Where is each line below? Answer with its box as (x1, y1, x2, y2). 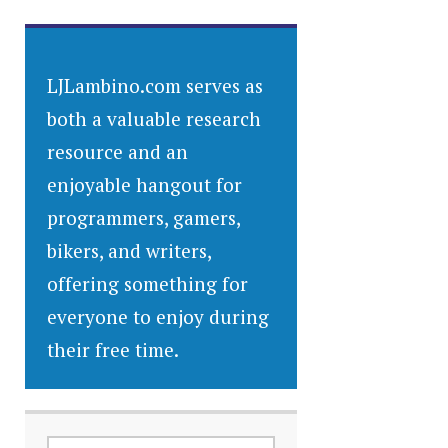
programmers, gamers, (47, 205, 241, 231)
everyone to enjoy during (47, 304, 270, 330)
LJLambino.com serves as (47, 73, 264, 99)
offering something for (47, 271, 249, 297)
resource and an (47, 139, 189, 165)
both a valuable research (47, 106, 262, 132)
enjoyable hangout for (47, 172, 243, 198)
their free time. (47, 337, 180, 363)
